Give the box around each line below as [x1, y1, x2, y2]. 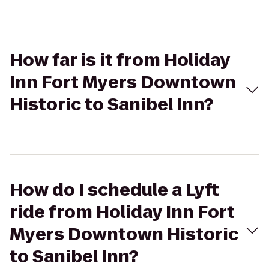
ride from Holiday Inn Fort [10, 201, 235, 224]
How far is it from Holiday [10, 49, 230, 72]
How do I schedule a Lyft [10, 178, 219, 202]
